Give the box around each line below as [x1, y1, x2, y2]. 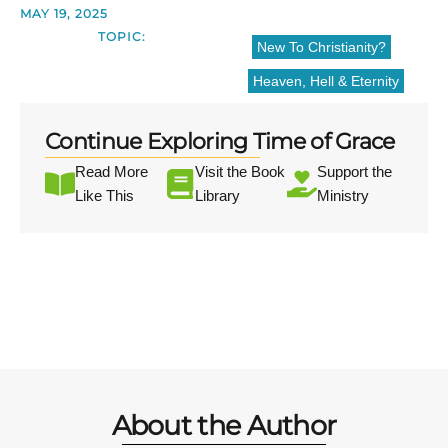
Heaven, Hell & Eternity [253, 73, 399, 90]
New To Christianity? [256, 39, 386, 56]
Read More [75, 163, 148, 181]
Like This [75, 187, 134, 205]
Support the [316, 163, 392, 181]
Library [194, 187, 240, 205]
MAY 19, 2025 [20, 6, 108, 22]
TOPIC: [98, 29, 146, 45]
